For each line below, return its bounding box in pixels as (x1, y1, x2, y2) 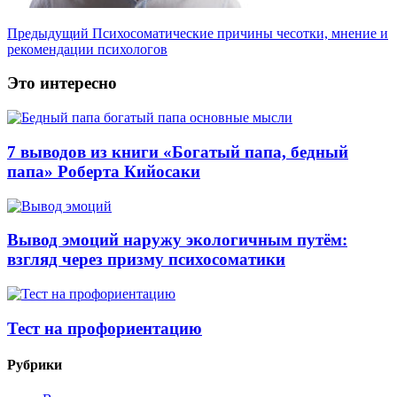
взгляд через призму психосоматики (7, 250, 285, 269)
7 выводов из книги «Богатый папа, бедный (7, 142, 348, 161)
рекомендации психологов (7, 41, 167, 57)
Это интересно (7, 74, 117, 93)
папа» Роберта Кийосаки (7, 161, 200, 181)
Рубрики (7, 357, 62, 373)
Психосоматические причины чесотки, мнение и (89, 25, 388, 41)
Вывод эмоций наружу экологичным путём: (7, 230, 347, 250)
